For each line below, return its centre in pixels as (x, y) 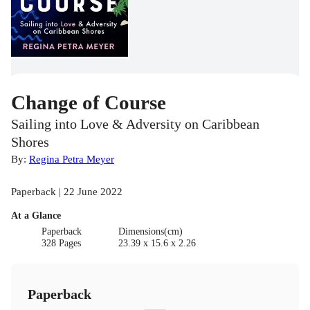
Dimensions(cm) (150, 232)
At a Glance (36, 216)
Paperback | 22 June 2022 (67, 192)
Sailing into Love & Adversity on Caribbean (135, 125)
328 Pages (62, 244)
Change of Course (89, 103)
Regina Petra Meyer (72, 159)
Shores (30, 143)
